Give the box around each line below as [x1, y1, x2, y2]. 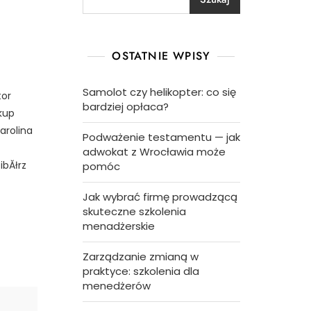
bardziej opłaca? [82, 99, 169, 114]
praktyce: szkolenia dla [82, 264, 199, 278]
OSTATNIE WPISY [112, 48, 211, 64]
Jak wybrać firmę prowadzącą [82, 190, 237, 204]
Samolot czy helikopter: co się [82, 85, 236, 99]
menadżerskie [82, 219, 155, 233]
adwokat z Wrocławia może [82, 144, 226, 159]
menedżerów [82, 278, 151, 293]
